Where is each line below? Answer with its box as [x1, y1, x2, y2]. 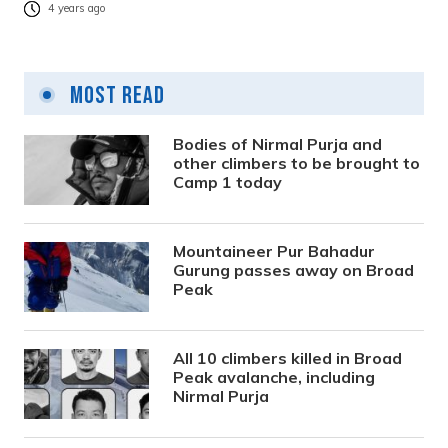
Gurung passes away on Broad [173, 260, 415, 281]
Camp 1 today [173, 172, 283, 193]
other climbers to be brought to [173, 153, 421, 174]
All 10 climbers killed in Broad [173, 348, 403, 369]
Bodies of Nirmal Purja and [173, 134, 383, 155]
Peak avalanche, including [173, 367, 376, 388]
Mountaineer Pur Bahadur [173, 241, 376, 262]
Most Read [65, 81, 165, 111]
